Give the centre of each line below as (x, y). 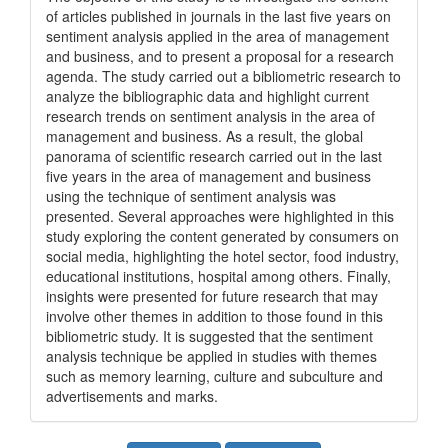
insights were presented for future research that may (212, 296)
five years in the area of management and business (208, 176)
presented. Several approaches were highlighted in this (220, 216)
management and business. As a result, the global (204, 136)
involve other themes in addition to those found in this (214, 316)
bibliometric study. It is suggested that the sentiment (209, 336)
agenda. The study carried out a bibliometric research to (223, 76)
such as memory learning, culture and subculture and (214, 376)
